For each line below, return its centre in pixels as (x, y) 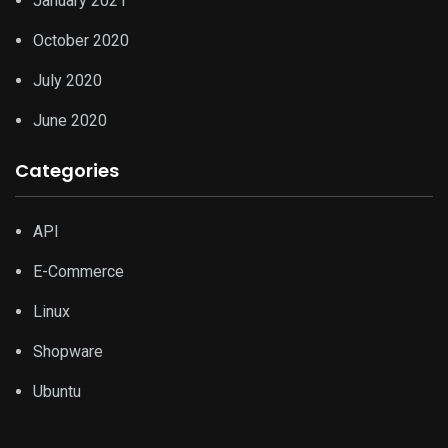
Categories (67, 170)
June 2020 (70, 120)
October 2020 (81, 40)
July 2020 (67, 80)
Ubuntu (57, 391)
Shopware (68, 351)
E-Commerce (78, 271)
